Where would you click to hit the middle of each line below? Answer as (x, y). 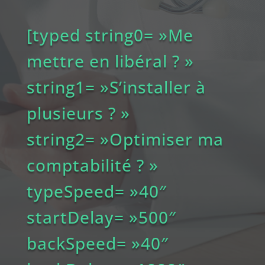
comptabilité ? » (92, 165)
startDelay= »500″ (101, 217)
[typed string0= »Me (110, 35)
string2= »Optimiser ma (125, 139)
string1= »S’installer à (116, 87)
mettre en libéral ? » (110, 61)
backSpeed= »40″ (97, 243)
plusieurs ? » (78, 113)
